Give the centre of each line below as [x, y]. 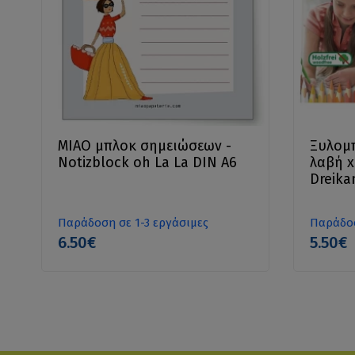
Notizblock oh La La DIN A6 [148, 162]
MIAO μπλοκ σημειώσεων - [145, 145]
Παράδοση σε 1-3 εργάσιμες [134, 222]
